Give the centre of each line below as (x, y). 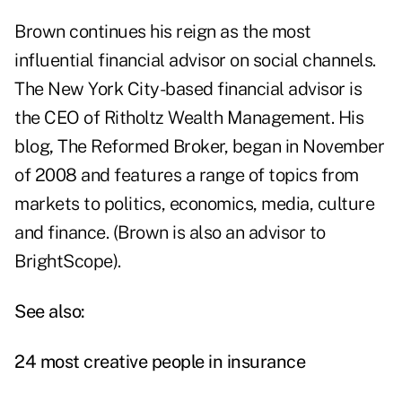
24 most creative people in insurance (160, 362)
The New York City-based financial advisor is (188, 89)
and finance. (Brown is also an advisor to (170, 233)
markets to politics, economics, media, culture (194, 204)
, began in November (304, 147)
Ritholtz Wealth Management (217, 118)
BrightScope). (68, 262)
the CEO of (59, 118)
